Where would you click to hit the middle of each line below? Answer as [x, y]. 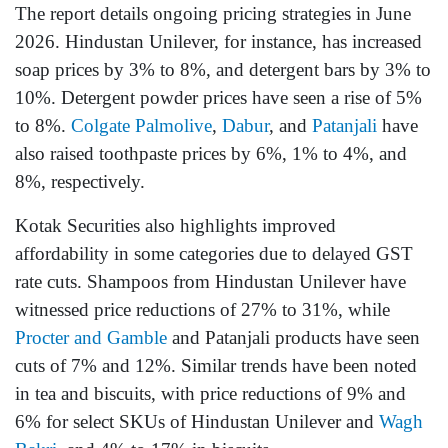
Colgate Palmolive [141, 125]
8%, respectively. [80, 181]
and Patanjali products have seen [293, 337]
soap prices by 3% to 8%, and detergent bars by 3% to [223, 69]
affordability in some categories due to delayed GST [214, 253]
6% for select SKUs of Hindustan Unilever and [197, 421]
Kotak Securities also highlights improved [175, 225]
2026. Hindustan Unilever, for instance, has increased [218, 41]
